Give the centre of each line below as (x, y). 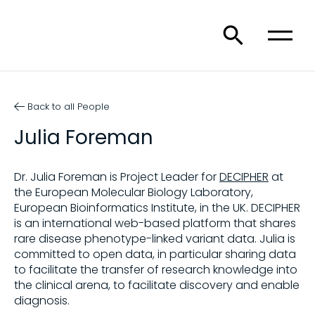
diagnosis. (42, 301)
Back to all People (69, 107)
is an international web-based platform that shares (155, 223)
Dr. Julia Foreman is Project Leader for (117, 177)
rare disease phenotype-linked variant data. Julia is (155, 239)
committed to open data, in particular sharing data (155, 254)
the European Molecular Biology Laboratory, (134, 192)
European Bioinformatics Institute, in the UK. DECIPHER (157, 208)
